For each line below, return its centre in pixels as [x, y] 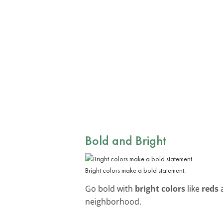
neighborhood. [113, 201]
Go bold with [110, 188]
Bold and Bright [126, 140]
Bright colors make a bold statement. [135, 170]
